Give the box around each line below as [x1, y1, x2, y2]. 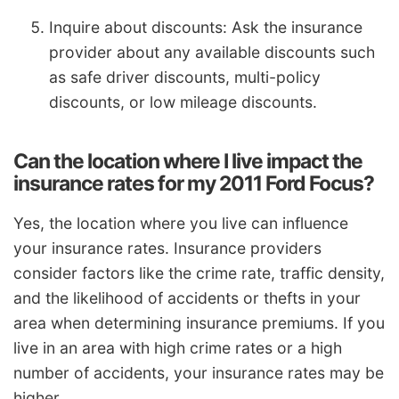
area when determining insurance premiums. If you [13, 313, 385, 333]
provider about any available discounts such [49, 43, 375, 62]
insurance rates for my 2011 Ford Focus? [13, 171, 374, 197]
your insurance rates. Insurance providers [13, 239, 322, 258]
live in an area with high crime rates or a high [13, 338, 342, 358]
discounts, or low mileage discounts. [49, 93, 317, 112]
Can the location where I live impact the [13, 149, 362, 175]
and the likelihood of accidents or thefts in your [13, 289, 361, 308]
